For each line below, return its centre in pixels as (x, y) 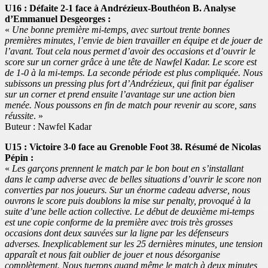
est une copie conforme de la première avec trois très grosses (119, 222)
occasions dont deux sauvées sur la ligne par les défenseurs (117, 233)
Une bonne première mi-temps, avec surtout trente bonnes (121, 29)
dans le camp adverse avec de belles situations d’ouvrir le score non (133, 179)
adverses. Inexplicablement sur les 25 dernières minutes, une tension (134, 243)
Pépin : (19, 157)
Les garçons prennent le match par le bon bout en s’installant (128, 168)
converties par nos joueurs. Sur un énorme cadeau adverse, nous (127, 190)
